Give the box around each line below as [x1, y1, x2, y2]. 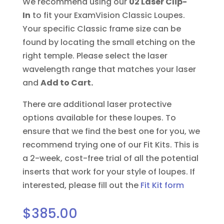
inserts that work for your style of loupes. [22, 165, 190, 177]
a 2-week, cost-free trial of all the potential [22, 152, 198, 164]
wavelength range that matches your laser [22, 63, 196, 75]
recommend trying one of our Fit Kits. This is [22, 138, 199, 150]
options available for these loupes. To [22, 111, 176, 123]
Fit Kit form [140, 179, 184, 191]
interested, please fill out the [22, 179, 140, 191]
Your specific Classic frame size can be [22, 22, 181, 34]
